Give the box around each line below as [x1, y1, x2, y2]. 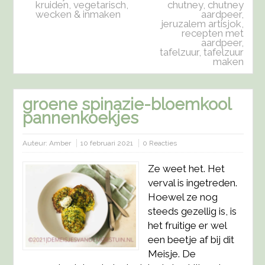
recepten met [181, 27, 244, 39]
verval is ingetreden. [148, 176, 237, 189]
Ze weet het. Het [148, 162, 225, 174]
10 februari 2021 [80, 138, 134, 147]
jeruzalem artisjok [160, 17, 241, 30]
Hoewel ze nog [148, 190, 218, 203]
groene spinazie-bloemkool [22, 94, 231, 114]
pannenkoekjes [22, 108, 139, 128]
